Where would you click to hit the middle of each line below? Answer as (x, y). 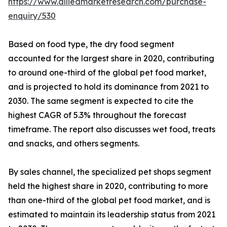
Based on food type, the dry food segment (91, 44)
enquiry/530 (32, 16)
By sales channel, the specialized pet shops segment (110, 172)
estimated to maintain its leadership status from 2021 (112, 215)
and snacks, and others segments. (74, 144)
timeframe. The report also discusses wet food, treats (112, 129)
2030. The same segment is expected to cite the (101, 101)
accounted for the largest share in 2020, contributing (111, 59)
